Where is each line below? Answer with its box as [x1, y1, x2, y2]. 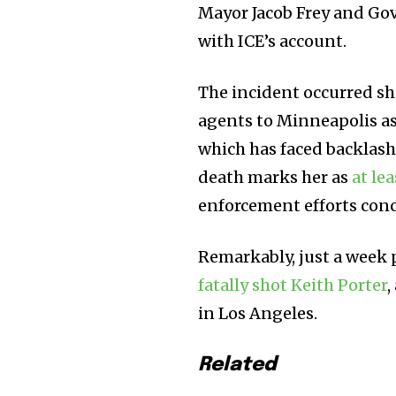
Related [198, 354, 278, 375]
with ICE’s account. [198, 30, 347, 51]
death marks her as [198, 166, 353, 187]
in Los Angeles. [198, 302, 318, 324]
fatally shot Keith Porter [198, 274, 388, 295]
